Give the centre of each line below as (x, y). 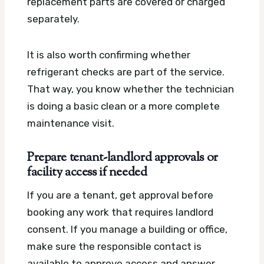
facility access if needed (87, 172)
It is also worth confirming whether (109, 55)
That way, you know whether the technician (131, 89)
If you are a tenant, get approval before (120, 195)
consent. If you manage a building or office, (127, 229)
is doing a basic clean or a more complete (123, 106)
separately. (53, 19)
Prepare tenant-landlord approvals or (123, 158)
